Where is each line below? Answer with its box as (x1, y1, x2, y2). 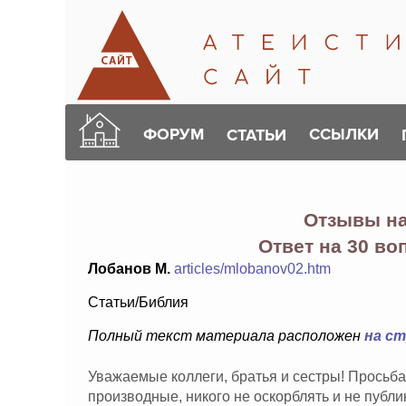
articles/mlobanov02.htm (174, 261, 331, 276)
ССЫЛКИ (309, 124, 379, 144)
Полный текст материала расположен (88, 328, 364, 343)
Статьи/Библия (88, 295, 188, 310)
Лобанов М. (88, 261, 170, 276)
